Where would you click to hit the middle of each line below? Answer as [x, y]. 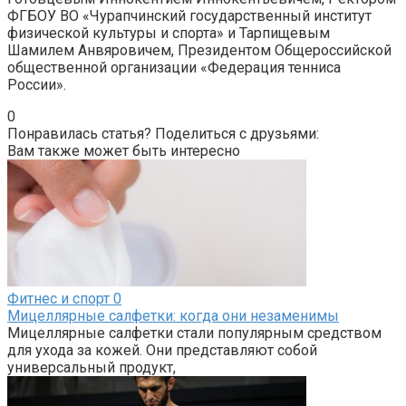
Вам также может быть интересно [124, 150]
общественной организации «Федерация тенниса [174, 67]
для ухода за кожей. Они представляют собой [162, 350]
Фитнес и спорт [58, 298]
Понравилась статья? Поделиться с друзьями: [163, 133]
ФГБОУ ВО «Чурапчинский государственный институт [189, 15]
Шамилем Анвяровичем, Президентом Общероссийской [199, 50]
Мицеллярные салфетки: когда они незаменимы [173, 315]
